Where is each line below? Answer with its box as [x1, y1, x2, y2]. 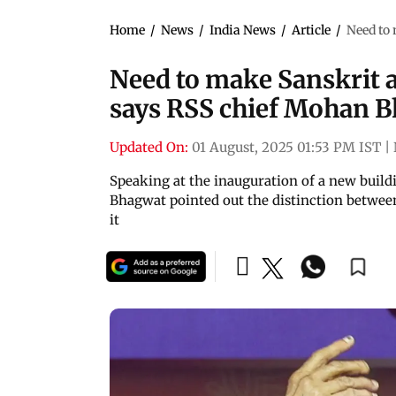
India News [209, 21, 276, 38]
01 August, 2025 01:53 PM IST [192, 138, 381, 156]
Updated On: [110, 138, 188, 156]
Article [292, 21, 331, 38]
